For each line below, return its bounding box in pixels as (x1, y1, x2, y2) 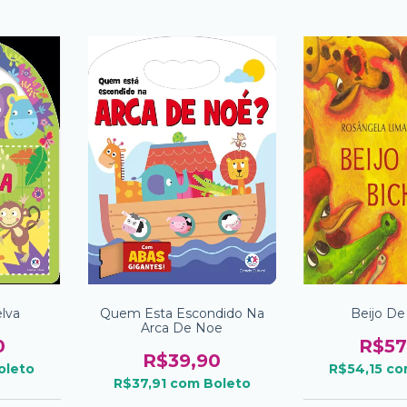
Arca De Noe (141, 319, 223, 336)
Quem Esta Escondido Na (99, 304, 264, 322)
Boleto (203, 374, 251, 392)
